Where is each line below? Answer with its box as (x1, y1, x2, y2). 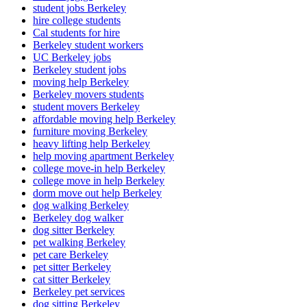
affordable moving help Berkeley (33, 112, 175, 125)
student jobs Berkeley (33, 1, 126, 14)
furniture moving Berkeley (33, 125, 147, 137)
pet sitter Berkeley (33, 260, 111, 273)
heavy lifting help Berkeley (33, 137, 150, 149)
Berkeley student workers (33, 38, 143, 51)
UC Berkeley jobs (33, 51, 111, 63)
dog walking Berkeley (33, 199, 129, 211)
